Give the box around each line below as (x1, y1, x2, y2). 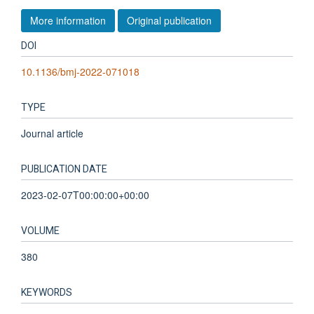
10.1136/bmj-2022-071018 (21, 64, 139, 78)
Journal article (21, 125, 83, 140)
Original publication (127, 13, 212, 27)
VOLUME (21, 223, 60, 238)
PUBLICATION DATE (21, 161, 107, 177)
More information (30, 13, 106, 27)
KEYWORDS (21, 285, 72, 300)
